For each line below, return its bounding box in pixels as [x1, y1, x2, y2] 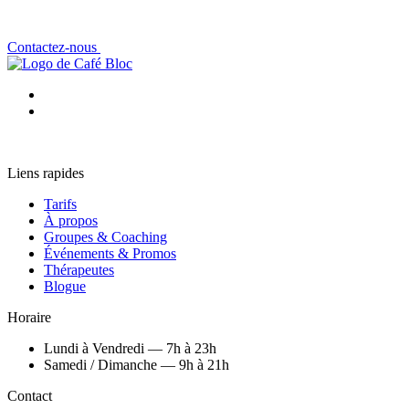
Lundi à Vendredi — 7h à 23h [44, 340, 216, 356]
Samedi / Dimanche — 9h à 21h [44, 356, 229, 372]
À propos [44, 212, 98, 228]
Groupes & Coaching [44, 228, 167, 245]
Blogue [44, 278, 86, 294]
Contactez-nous [7, 38, 100, 55]
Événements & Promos [44, 245, 176, 261]
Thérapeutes [44, 261, 114, 278]
